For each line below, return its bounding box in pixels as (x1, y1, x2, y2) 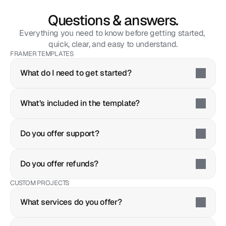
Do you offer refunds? (20, 158, 98, 169)
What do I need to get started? (20, 68, 132, 78)
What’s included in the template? (20, 98, 140, 108)
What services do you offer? (20, 197, 122, 207)
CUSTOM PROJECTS (10, 179, 70, 187)
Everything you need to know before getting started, (19, 28, 205, 38)
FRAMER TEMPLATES (10, 49, 74, 58)
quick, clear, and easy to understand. (48, 39, 178, 49)
